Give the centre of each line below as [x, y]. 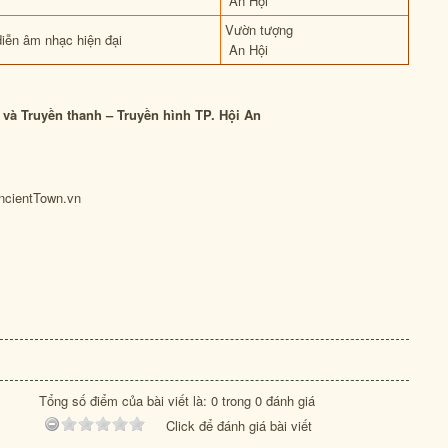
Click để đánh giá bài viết [239, 425]
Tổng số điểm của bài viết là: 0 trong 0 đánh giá [177, 400]
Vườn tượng [259, 29]
